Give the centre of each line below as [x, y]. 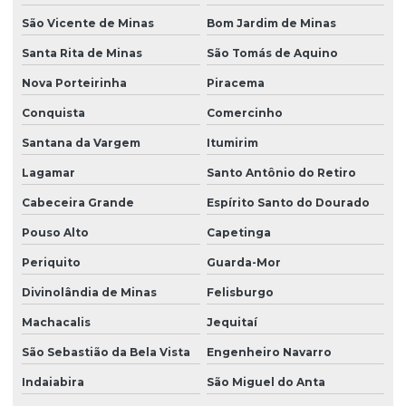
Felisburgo [240, 293]
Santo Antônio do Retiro [281, 173]
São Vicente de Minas [88, 24]
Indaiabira [53, 382]
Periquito [51, 263]
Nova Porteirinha [74, 83]
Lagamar [48, 173]
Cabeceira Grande [78, 203]
